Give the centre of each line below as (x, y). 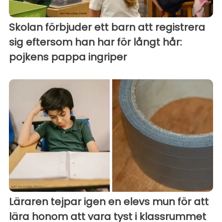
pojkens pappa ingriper (68, 57)
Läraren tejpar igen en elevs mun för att (109, 201)
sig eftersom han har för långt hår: (95, 42)
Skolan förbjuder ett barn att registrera (107, 28)
